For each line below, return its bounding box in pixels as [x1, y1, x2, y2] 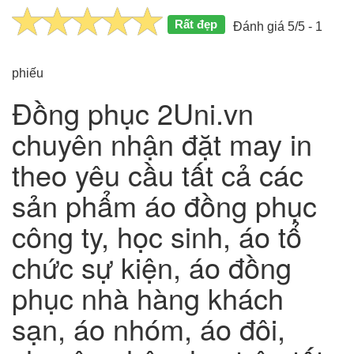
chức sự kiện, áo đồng [12, 246, 292, 287]
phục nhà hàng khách [12, 277, 284, 318]
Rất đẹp [175, 17, 218, 31]
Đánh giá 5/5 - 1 [232, 19, 322, 33]
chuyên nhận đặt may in [12, 122, 312, 164]
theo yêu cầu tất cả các [12, 153, 303, 194]
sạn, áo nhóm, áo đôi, [12, 307, 285, 348]
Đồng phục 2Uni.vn [12, 92, 254, 133]
